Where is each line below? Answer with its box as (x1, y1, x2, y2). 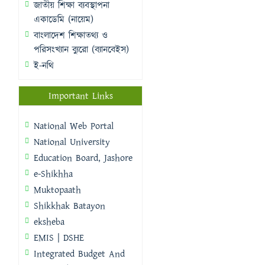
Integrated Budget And (34, 247, 125, 261)
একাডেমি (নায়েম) (34, 13, 93, 27)
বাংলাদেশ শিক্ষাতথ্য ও (34, 29, 108, 43)
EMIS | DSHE (34, 231, 84, 245)
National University (34, 135, 110, 149)
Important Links (48, 89, 113, 103)
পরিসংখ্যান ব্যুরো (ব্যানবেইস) (34, 43, 129, 57)
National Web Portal (34, 119, 114, 133)
